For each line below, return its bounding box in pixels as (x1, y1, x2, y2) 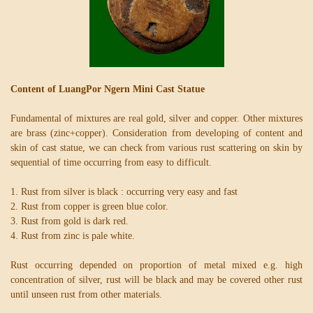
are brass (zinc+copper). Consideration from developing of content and (10, 128, 303, 139)
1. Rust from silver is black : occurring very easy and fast (10, 187, 238, 198)
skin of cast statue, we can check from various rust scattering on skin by (10, 143, 303, 154)
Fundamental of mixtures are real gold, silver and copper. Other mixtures (10, 113, 303, 124)
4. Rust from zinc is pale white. (10, 231, 135, 242)
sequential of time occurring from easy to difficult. (10, 157, 212, 168)
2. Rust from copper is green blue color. (10, 201, 168, 212)
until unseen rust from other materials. (10, 289, 162, 300)
